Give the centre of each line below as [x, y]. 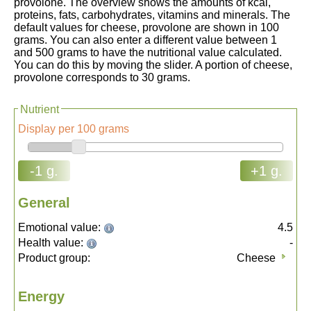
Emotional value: [61, 228]
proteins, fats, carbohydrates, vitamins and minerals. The [152, 15]
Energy [41, 297]
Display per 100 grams [74, 129]
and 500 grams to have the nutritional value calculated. [148, 52]
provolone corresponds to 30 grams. [102, 77]
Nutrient [40, 109]
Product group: [54, 258]
